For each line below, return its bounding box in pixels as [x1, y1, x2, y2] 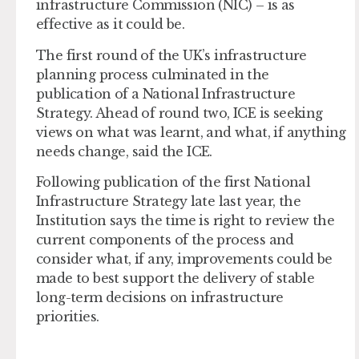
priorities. [36, 308, 103, 325]
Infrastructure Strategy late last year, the [36, 192, 301, 209]
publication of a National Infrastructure [36, 85, 295, 102]
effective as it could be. [36, 16, 184, 33]
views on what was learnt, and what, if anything [36, 123, 346, 140]
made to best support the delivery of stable [36, 269, 315, 286]
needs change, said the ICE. [36, 143, 212, 159]
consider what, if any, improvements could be [36, 250, 333, 267]
